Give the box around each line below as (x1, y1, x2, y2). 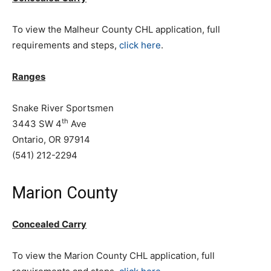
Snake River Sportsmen (12, 102, 114, 114)
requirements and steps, (12, 39, 119, 51)
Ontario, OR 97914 (12, 134, 90, 145)
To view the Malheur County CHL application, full (12, 24, 220, 35)
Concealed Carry (12, 218, 87, 230)
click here (119, 39, 161, 51)
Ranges (12, 71, 45, 82)
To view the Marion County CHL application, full (12, 250, 215, 261)
